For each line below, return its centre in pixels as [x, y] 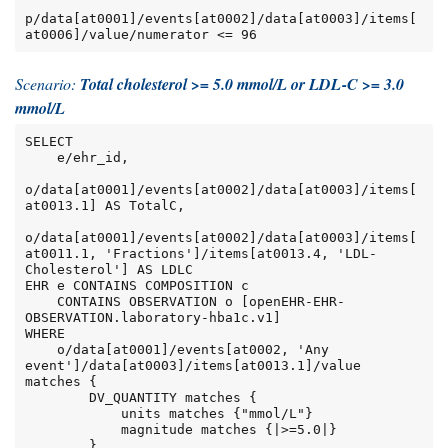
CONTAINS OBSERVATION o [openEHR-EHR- [40, 302]
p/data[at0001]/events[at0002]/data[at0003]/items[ [220, 18]
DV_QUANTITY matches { [56, 398]
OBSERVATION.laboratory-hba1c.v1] [152, 318]
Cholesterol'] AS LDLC [108, 270]
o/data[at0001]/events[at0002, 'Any [40, 350]
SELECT [48, 142]
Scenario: [47, 84]
